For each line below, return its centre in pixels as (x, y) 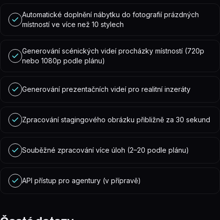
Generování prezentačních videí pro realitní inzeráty (106, 89)
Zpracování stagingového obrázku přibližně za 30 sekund (116, 120)
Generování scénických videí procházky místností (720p (113, 51)
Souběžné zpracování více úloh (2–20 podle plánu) (106, 150)
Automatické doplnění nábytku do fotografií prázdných (110, 14)
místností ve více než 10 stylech (73, 24)
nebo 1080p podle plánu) (64, 61)
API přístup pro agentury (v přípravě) (82, 180)
